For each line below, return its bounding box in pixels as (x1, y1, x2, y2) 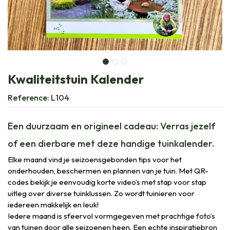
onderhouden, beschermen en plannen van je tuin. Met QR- (8, 165, 208, 176)
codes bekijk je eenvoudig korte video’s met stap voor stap (8, 177, 206, 187)
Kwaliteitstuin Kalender (8, 71, 144, 87)
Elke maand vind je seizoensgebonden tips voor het (8, 154, 182, 164)
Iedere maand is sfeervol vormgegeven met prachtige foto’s (8, 210, 215, 221)
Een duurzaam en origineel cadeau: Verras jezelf (8, 120, 215, 132)
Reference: (8, 92, 51, 103)
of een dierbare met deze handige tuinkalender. (8, 137, 214, 149)
